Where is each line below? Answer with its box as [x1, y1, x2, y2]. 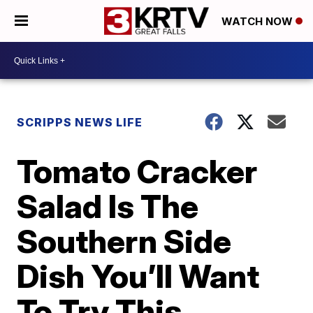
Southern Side [17, 221, 232, 261]
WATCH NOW [221, 15, 296, 29]
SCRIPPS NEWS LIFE [17, 115, 143, 129]
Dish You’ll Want [17, 256, 260, 296]
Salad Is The [17, 187, 199, 226]
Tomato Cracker [17, 152, 258, 191]
